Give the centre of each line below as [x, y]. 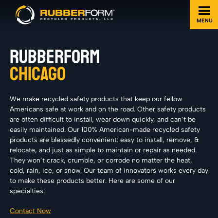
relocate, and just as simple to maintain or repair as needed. [103, 150]
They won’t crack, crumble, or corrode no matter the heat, [101, 160]
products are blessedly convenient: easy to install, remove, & [104, 140]
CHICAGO [38, 74]
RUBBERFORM [55, 57]
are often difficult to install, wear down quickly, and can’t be [103, 119]
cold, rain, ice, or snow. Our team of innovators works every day [109, 171]
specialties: [27, 191]
